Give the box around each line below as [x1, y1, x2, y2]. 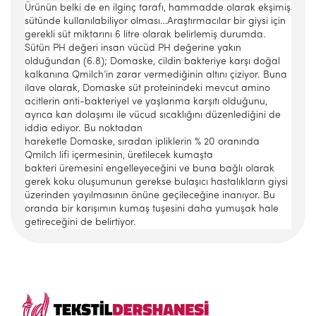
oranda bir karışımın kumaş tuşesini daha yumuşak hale [25, 204, 279, 214]
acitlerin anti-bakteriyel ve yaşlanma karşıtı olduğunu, [25, 97, 267, 107]
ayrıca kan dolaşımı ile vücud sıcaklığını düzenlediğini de [25, 110, 281, 121]
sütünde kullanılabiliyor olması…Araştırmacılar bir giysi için [25, 16, 286, 27]
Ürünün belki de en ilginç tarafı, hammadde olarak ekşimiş [25, 3, 291, 13]
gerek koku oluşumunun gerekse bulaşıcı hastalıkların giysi [25, 177, 288, 188]
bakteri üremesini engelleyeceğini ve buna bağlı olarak [25, 164, 274, 174]
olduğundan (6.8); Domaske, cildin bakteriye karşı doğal [25, 56, 280, 67]
